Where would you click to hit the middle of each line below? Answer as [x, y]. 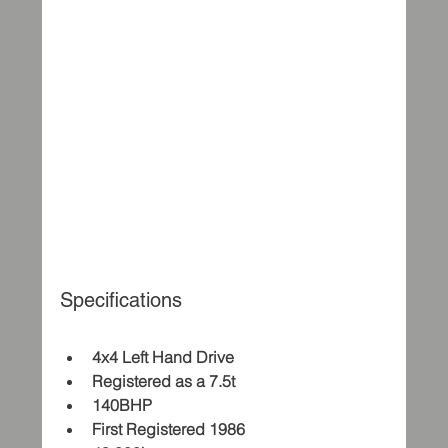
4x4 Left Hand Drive [163, 357]
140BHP [122, 405]
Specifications [121, 300]
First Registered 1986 [169, 429]
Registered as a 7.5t [164, 381]
